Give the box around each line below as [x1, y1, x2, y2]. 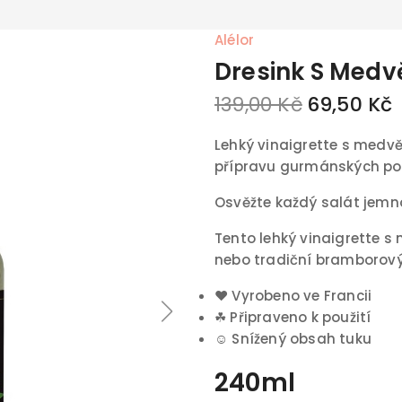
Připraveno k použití [226, 308, 371, 327]
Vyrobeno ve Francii [228, 286, 372, 305]
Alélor [214, 31, 255, 49]
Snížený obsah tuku [228, 329, 372, 348]
